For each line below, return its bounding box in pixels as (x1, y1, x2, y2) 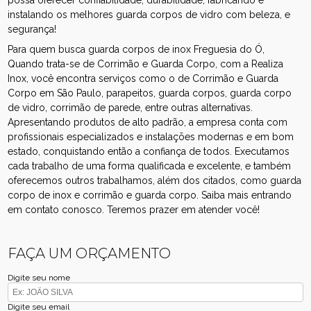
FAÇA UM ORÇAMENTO (8, 244, 171, 262)
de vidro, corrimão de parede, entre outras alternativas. (8, 101, 253, 113)
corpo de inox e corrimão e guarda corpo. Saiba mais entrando (8, 189, 292, 201)
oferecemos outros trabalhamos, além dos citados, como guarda (8, 174, 302, 186)
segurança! (8, 23, 57, 35)
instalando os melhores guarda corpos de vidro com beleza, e (8, 8, 291, 20)
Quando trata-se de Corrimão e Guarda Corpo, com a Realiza (8, 58, 284, 69)
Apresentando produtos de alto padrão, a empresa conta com (8, 116, 288, 128)
